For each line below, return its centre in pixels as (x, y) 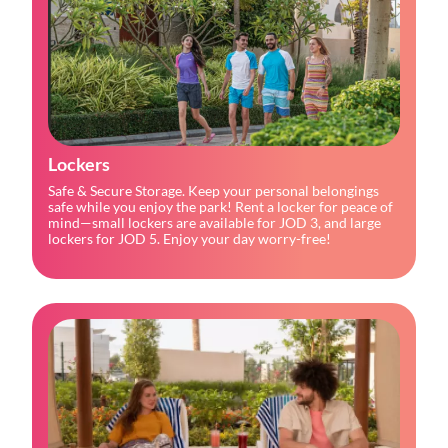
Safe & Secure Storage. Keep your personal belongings (213, 190)
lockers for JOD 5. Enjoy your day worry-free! (189, 238)
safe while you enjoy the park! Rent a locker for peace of (220, 206)
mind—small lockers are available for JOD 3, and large (214, 222)
